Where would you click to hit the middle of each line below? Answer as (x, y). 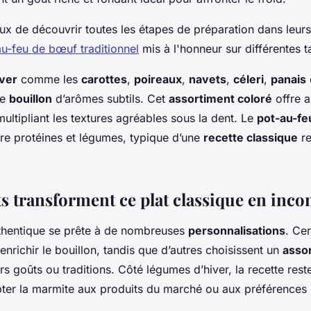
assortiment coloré (220, 98)
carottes (104, 79)
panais (288, 79)
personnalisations (237, 230)
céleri (249, 79)
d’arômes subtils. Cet (110, 98)
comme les (49, 79)
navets (208, 79)
